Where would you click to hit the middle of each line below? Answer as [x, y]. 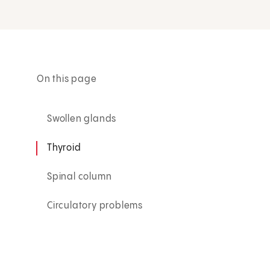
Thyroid [64, 148]
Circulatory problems [95, 206]
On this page [67, 79]
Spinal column [80, 177]
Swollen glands [82, 119]
